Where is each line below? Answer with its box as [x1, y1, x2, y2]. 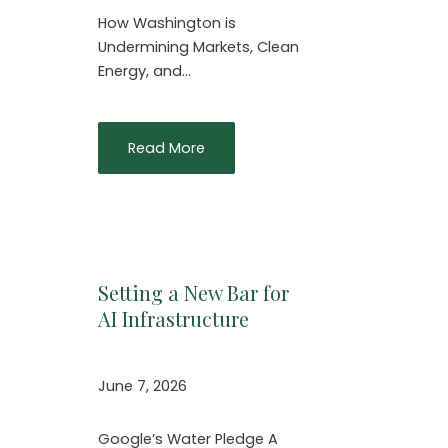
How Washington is [98, 12, 236, 33]
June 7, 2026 [98, 375, 187, 396]
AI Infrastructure [98, 305, 249, 333]
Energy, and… [98, 60, 191, 81]
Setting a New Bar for [98, 279, 289, 307]
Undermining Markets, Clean [98, 36, 299, 57]
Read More [128, 138, 205, 159]
